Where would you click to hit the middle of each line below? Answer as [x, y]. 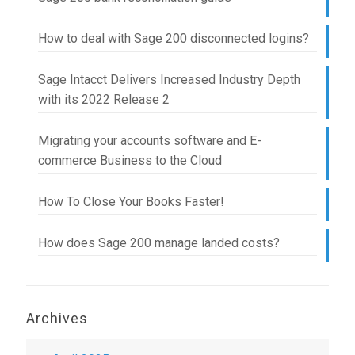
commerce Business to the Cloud [130, 160]
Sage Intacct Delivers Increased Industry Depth [169, 80]
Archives [57, 318]
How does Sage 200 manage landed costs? [159, 243]
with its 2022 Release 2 [104, 99]
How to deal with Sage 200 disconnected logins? [174, 38]
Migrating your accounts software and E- [150, 141]
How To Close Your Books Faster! [131, 202]
